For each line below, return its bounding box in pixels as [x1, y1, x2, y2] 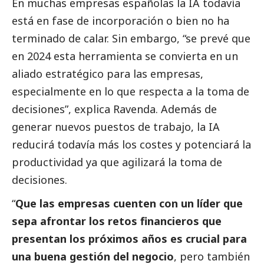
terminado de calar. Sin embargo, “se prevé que [12, 31, 250, 46]
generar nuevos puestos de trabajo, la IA [12, 120, 220, 134]
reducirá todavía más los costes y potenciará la [12, 137, 251, 152]
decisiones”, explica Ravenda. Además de [12, 102, 217, 117]
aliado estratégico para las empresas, [12, 67, 203, 81]
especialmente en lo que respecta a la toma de [12, 84, 249, 99]
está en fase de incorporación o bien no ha [12, 14, 229, 28]
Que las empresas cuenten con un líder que [15, 196, 243, 211]
